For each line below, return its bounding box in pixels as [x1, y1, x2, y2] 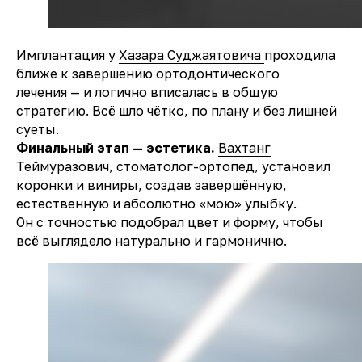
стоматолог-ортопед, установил [113, 158, 330, 175]
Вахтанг [218, 140, 271, 156]
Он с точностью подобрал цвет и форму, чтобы [16, 214, 323, 230]
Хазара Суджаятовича [119, 47, 264, 63]
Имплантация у [16, 47, 119, 63]
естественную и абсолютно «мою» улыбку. [16, 196, 297, 212]
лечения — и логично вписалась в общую [16, 84, 278, 100]
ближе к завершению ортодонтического [16, 65, 280, 82]
